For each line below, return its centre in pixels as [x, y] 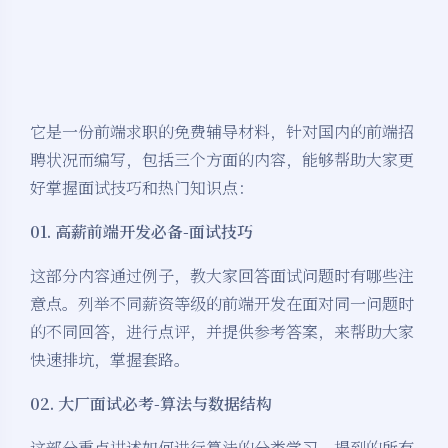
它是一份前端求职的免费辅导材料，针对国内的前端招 [222, 132]
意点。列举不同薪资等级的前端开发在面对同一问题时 [222, 304]
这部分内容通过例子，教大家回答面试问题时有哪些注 [222, 276]
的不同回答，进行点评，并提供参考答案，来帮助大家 [222, 332]
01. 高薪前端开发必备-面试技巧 [141, 232]
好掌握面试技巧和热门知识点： [142, 188]
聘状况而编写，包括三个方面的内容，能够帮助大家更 [222, 160]
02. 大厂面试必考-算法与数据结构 [151, 404]
